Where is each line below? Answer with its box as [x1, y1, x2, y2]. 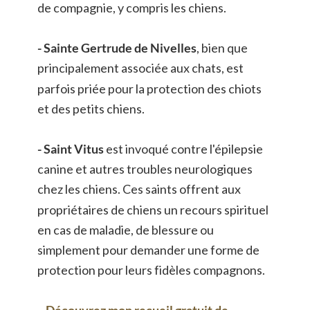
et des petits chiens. [37, 100, 147, 116]
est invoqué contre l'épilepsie [105, 141, 265, 157]
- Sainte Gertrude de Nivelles [37, 40, 197, 56]
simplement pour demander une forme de [37, 241, 262, 257]
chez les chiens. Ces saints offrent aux [37, 181, 243, 197]
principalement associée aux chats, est [37, 60, 246, 76]
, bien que [196, 40, 250, 56]
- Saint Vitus [37, 141, 106, 157]
